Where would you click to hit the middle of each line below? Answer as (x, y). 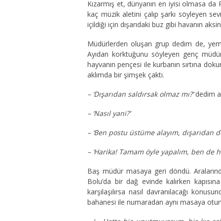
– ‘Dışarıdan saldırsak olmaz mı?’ (140, 94)
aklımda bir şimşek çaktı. (126, 75)
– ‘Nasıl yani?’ (109, 113)
